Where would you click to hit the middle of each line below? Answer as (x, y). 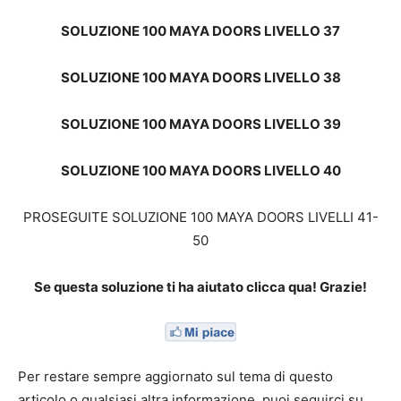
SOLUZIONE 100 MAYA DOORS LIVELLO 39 (200, 124)
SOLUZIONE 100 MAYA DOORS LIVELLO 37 (200, 31)
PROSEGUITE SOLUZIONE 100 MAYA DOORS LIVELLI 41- (200, 217)
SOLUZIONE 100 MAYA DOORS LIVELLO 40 (200, 171)
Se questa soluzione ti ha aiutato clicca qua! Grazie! (200, 287)
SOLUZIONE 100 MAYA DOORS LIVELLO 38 (200, 77)
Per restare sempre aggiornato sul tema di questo (175, 377)
